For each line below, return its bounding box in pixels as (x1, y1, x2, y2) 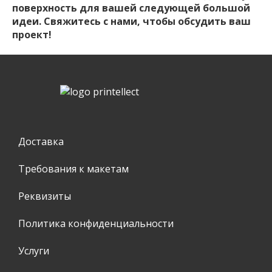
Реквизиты (18, 189, 71, 203)
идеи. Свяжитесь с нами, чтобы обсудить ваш (12, 14, 251, 28)
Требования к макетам (18, 161, 129, 175)
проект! (12, 27, 52, 41)
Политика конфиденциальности (18, 216, 174, 230)
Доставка (18, 134, 64, 148)
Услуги (18, 243, 49, 257)
